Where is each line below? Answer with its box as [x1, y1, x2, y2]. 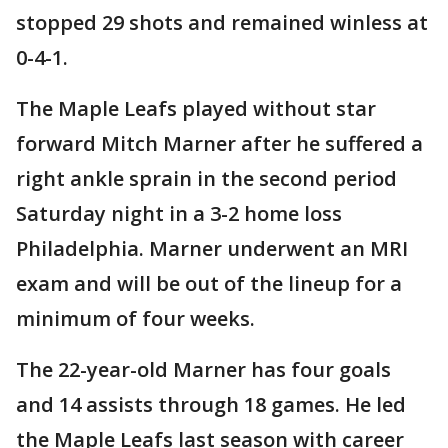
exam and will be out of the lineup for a [16, 270, 402, 297]
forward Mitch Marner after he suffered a [16, 130, 423, 157]
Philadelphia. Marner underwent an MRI [16, 235, 408, 262]
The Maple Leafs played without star [16, 95, 376, 122]
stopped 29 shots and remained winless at [16, 9, 428, 36]
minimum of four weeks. [16, 305, 255, 332]
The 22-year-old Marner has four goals [16, 356, 391, 383]
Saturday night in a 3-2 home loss [16, 200, 342, 227]
